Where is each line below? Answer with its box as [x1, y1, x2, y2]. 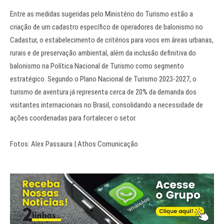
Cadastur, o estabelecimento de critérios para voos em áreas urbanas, [10, 35, 213, 44]
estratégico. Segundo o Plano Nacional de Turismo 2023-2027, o [10, 74, 196, 83]
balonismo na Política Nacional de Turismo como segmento [10, 61, 184, 70]
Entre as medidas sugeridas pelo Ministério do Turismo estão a [10, 9, 193, 18]
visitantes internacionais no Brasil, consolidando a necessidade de [10, 100, 203, 109]
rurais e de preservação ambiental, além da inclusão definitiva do [10, 48, 196, 57]
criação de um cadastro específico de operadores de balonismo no [10, 22, 203, 31]
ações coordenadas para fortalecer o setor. [10, 113, 136, 122]
